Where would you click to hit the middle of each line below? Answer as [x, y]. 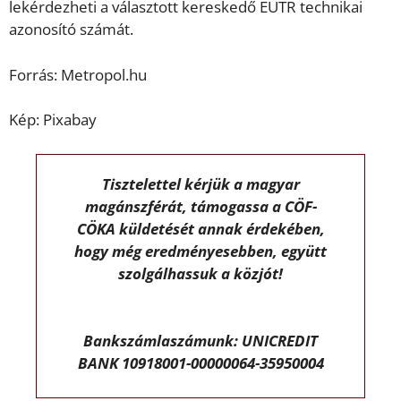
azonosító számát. [71, 30]
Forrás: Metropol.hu [78, 74]
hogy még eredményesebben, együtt [200, 251]
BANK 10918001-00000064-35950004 [200, 363]
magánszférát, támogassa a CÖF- [200, 206]
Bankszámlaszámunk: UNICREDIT [200, 341]
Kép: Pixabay [53, 120]
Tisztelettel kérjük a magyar [200, 183]
